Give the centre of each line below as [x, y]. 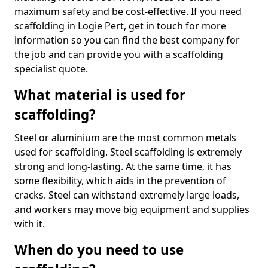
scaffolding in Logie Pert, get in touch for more [120, 26]
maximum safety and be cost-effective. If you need [128, 11]
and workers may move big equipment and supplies [132, 209]
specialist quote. [51, 69]
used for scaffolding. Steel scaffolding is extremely [128, 152]
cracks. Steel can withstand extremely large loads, [127, 195]
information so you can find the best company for [127, 40]
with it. [30, 224]
